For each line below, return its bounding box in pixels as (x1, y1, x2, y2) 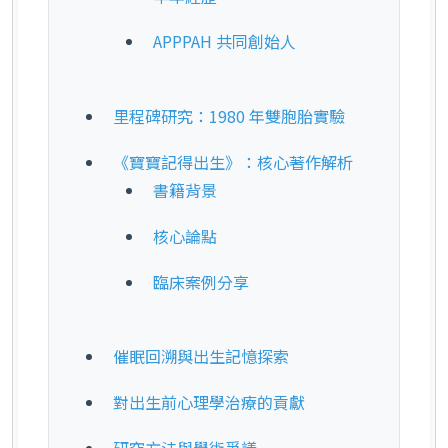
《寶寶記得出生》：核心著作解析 (113, 149, 353, 174)
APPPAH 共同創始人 (153, 29, 296, 54)
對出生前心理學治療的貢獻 (113, 390, 305, 415)
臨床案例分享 (153, 269, 249, 294)
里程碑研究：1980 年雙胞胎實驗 (113, 104, 345, 129)
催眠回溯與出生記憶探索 (113, 344, 289, 369)
